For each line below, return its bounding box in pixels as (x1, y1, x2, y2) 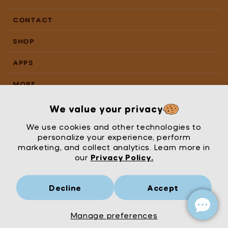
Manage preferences (70, 210, 158, 220)
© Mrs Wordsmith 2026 (136, 206, 220, 215)
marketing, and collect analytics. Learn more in (18, 142, 210, 152)
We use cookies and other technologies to (26, 122, 202, 131)
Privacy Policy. (90, 152, 154, 162)
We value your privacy (49, 103, 164, 115)
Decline (48, 183, 82, 192)
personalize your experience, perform (37, 132, 191, 141)
